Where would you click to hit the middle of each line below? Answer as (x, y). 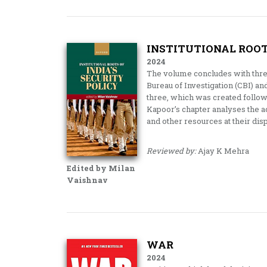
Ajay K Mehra (222, 151)
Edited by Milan (101, 168)
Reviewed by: (171, 151)
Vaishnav (87, 180)
